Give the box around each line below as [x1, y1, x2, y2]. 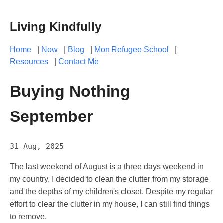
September [10, 107, 93, 125]
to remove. [10, 212, 47, 221]
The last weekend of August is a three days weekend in [10, 162, 204, 171]
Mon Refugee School [94, 45, 169, 54]
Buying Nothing [10, 82, 130, 100]
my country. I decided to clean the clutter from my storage [10, 175, 209, 184]
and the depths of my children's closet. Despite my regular [10, 187, 213, 196]
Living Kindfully [10, 20, 101, 34]
